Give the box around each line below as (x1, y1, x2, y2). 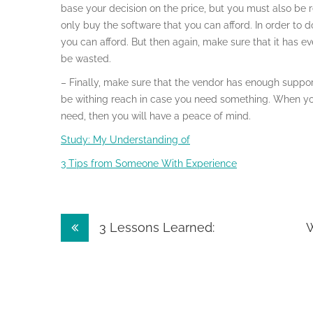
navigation (60, 242, 169, 268)
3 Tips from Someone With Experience (61, 158, 237, 169)
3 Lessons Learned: (96, 220, 214, 235)
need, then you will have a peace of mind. (61, 110, 251, 122)
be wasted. (61, 53, 111, 64)
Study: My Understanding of (61, 134, 190, 145)
